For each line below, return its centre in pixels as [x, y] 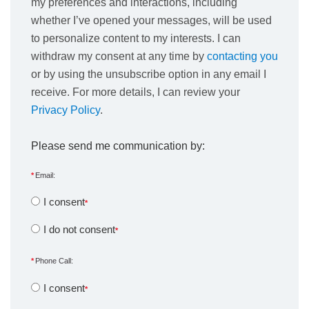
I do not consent [79, 229]
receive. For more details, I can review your [136, 92]
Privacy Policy [66, 110]
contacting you [242, 56]
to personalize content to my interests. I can [136, 38]
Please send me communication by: [118, 146]
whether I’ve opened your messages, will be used [151, 20]
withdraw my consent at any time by [119, 56]
